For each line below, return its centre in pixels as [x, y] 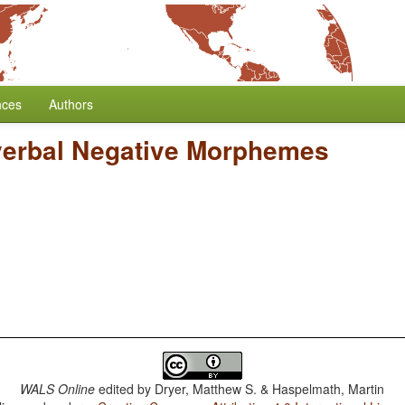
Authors [71, 104]
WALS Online [58, 389]
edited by [125, 389]
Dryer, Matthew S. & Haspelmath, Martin [270, 389]
